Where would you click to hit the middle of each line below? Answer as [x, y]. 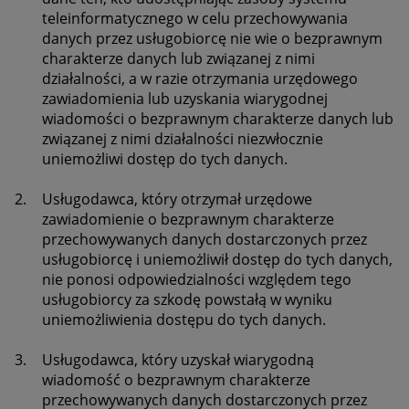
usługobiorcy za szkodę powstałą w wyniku [187, 300]
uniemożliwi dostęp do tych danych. [165, 159]
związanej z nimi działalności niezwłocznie [183, 139]
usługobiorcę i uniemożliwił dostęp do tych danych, [217, 260]
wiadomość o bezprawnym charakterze [176, 380]
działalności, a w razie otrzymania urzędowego [200, 79]
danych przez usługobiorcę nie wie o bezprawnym [212, 39]
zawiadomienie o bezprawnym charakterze [188, 220]
